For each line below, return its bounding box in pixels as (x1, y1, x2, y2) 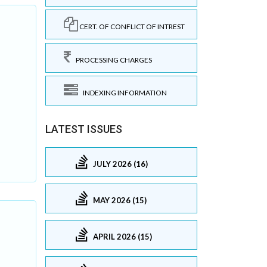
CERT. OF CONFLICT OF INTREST (78, 22, 185, 31)
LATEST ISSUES (45, 123, 122, 135)
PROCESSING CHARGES (71, 55, 152, 64)
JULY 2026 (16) (93, 159, 148, 169)
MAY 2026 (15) (93, 195, 147, 205)
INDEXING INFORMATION (78, 88, 167, 97)
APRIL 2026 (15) (93, 231, 152, 241)
